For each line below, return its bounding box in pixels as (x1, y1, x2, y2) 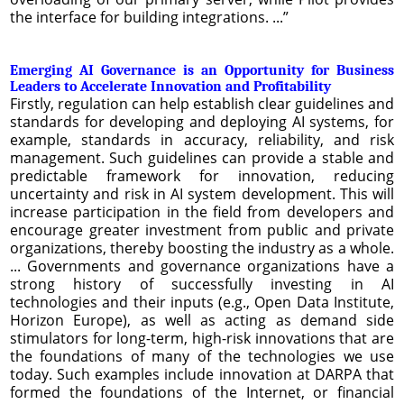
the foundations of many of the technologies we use (10, 345, 394, 366)
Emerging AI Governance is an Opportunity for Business (10, 61, 394, 78)
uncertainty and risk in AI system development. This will (10, 183, 394, 204)
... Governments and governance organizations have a (10, 255, 394, 276)
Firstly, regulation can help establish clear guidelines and (10, 93, 394, 114)
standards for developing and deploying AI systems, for (10, 111, 394, 132)
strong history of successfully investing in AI (10, 273, 394, 294)
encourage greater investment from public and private (10, 219, 394, 240)
